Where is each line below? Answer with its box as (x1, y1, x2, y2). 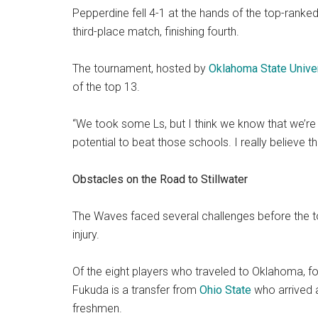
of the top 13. (72, 80, 140, 94)
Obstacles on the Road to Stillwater (72, 172, 248, 187)
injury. (72, 228, 99, 242)
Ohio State (199, 283, 251, 297)
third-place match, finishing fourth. (72, 25, 239, 39)
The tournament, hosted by (72, 62, 209, 76)
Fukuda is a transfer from (72, 283, 199, 297)
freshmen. (72, 302, 122, 316)
